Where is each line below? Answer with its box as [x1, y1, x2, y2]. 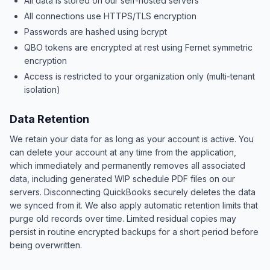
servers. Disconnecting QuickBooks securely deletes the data [10, 187, 256, 197]
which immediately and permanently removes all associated [10, 160, 245, 171]
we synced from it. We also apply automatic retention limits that [10, 200, 258, 210]
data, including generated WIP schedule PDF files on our [10, 174, 235, 184]
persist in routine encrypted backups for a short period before [10, 227, 259, 237]
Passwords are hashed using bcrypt [24, 27, 167, 37]
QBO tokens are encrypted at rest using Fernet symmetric [24, 42, 253, 52]
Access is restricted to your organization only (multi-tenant [24, 71, 255, 81]
